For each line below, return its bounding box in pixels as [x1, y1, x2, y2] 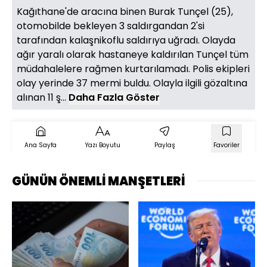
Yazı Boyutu [85, 140, 120, 150]
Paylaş [154, 140, 175, 150]
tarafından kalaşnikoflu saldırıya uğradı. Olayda [17, 33, 235, 47]
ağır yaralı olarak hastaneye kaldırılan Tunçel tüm [17, 47, 249, 61]
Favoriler [213, 140, 240, 150]
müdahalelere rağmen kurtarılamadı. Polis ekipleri [17, 61, 250, 76]
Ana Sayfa [24, 140, 57, 150]
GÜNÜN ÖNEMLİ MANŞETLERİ [12, 172, 185, 190]
